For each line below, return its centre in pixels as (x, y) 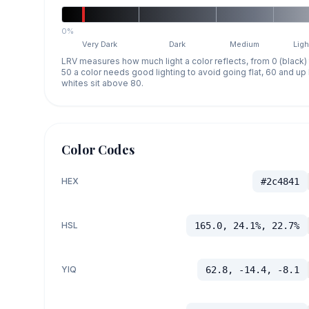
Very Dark (100, 44)
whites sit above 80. (102, 83)
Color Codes (98, 149)
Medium (245, 44)
